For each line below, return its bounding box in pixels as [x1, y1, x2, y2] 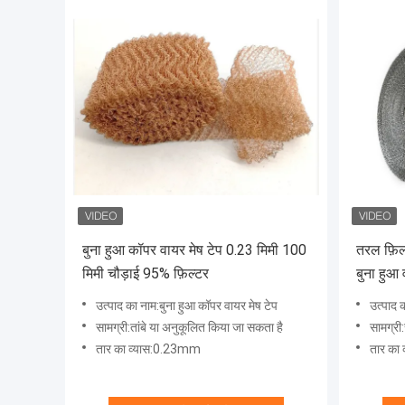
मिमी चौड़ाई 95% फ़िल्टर [82, 265, 209, 283]
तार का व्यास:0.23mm [96, 342, 201, 357]
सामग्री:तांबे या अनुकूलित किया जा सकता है [96, 320, 283, 335]
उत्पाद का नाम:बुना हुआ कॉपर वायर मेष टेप [96, 298, 278, 314]
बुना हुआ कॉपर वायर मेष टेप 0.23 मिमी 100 [82, 241, 306, 259]
